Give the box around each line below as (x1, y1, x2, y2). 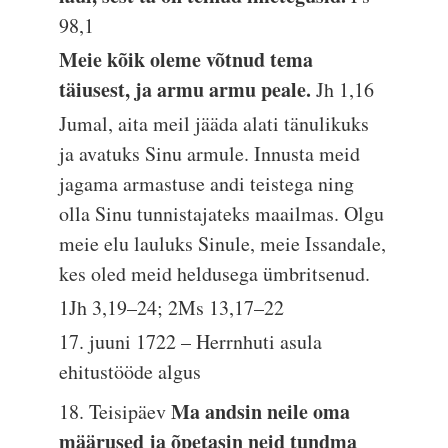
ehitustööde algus (59, 358, 202, 385)
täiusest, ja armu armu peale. (59, 75, 317, 104)
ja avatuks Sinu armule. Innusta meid (59, 140, 361, 167)
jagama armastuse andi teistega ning (59, 170, 355, 197)
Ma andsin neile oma (171, 397, 351, 426)
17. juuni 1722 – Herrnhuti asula (59, 328, 323, 355)
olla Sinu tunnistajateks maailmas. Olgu (59, 200, 385, 227)
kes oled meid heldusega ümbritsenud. (59, 260, 371, 287)
